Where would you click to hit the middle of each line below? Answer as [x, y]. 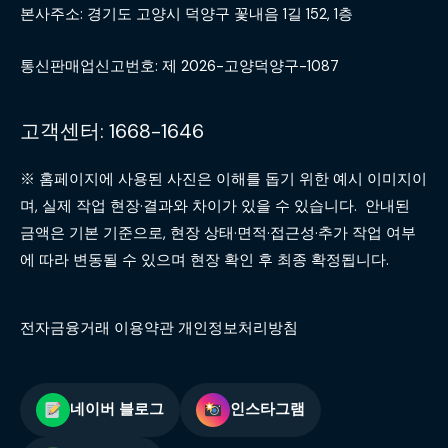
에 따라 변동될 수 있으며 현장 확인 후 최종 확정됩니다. [204, 260]
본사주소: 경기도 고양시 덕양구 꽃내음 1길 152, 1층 [186, 14]
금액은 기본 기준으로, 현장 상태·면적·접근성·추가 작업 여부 [218, 233]
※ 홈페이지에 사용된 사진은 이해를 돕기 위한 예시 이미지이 [223, 179]
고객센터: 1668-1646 [112, 130]
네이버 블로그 [117, 409]
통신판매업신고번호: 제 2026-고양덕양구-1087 [179, 67]
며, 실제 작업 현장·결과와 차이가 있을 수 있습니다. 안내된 [215, 206]
